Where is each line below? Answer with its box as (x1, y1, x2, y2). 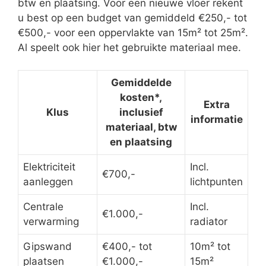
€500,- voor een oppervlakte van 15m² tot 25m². (18, 26, 248, 39)
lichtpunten (190, 176, 243, 188)
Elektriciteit (23, 161, 75, 173)
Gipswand (23, 240, 72, 253)
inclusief (119, 106, 163, 119)
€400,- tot (102, 240, 152, 253)
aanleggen (23, 176, 73, 188)
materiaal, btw (105, 121, 177, 134)
